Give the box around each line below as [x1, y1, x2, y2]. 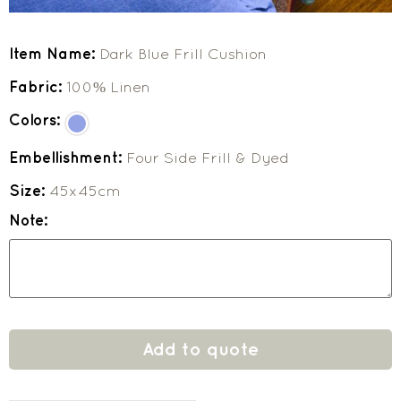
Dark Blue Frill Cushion [99, 44, 267, 63]
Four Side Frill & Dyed [126, 148, 289, 166]
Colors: [9, 110, 64, 129]
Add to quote [142, 338, 259, 360]
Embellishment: [9, 148, 126, 166]
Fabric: [9, 77, 66, 96]
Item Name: [9, 44, 99, 63]
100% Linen [66, 77, 150, 96]
